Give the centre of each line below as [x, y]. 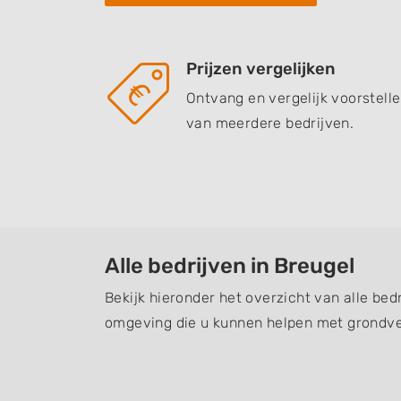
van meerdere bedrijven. [270, 123]
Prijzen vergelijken [261, 69]
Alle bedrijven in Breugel [230, 266]
